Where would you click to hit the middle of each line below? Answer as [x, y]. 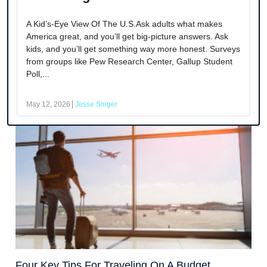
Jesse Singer [96, 105]
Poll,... [38, 74]
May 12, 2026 [48, 105]
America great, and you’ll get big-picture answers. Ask [127, 37]
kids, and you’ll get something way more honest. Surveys [133, 49]
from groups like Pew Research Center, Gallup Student [129, 62]
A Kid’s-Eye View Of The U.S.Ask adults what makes [124, 24]
